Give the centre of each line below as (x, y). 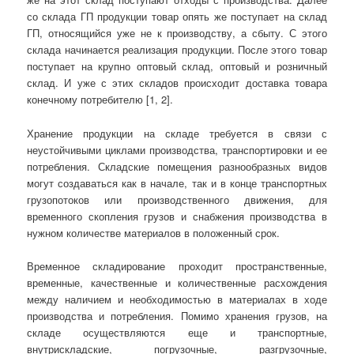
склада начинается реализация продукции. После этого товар (177, 50)
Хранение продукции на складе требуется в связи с (177, 133)
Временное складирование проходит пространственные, (177, 265)
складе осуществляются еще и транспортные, (177, 332)
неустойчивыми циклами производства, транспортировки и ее (177, 149)
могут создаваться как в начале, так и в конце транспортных (177, 183)
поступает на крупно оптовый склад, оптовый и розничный (177, 66)
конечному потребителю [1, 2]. (100, 100)
